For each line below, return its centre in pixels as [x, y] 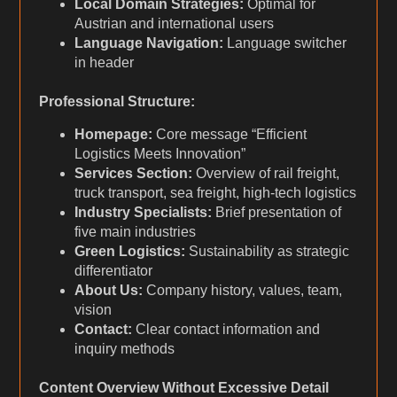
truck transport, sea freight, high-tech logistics [215, 192]
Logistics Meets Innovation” [160, 153]
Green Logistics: [129, 251]
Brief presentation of [276, 212]
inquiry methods [124, 348]
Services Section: [133, 173]
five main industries [135, 231]
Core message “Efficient [229, 134]
